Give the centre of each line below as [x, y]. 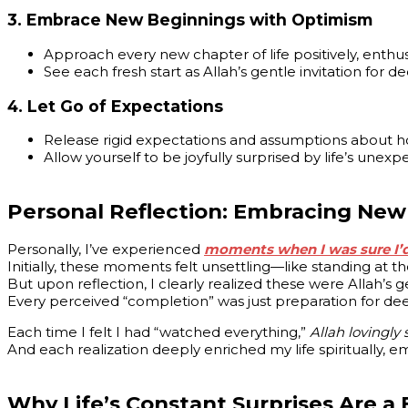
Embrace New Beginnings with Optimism [199, 20]
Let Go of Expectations [125, 106]
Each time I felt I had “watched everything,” [158, 332]
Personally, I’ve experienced [106, 250]
